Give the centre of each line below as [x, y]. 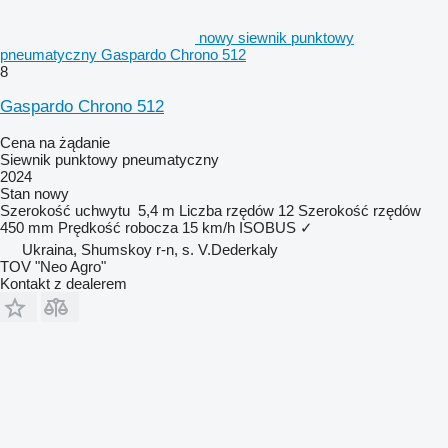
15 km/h [208, 227]
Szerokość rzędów [359, 210]
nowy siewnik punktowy [276, 37]
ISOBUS [267, 227]
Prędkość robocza [118, 227]
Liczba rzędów [226, 210]
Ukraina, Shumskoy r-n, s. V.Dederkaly [150, 249]
